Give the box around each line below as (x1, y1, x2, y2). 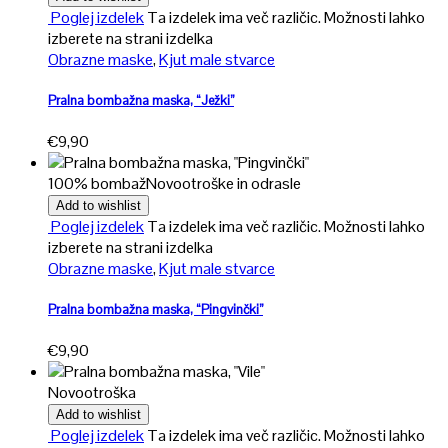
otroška (84, 382, 136, 404)
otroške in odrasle (182, 172, 301, 194)
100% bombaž (48, 172, 146, 194)
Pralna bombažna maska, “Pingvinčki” (48, 301, 263, 319)
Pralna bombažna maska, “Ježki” (48, 91, 234, 109)
